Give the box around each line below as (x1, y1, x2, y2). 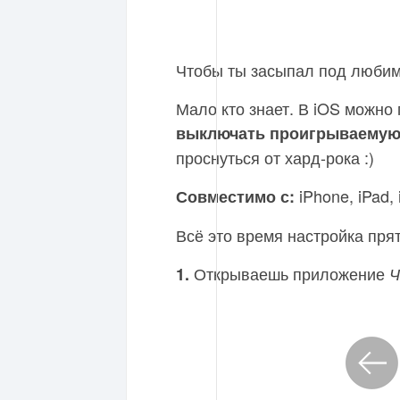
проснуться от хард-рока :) (176, 146, 374, 169)
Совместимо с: (176, 185, 295, 208)
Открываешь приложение (189, 262, 389, 285)
